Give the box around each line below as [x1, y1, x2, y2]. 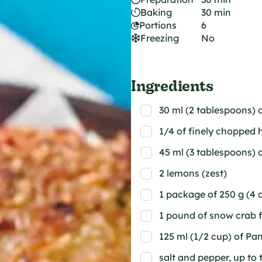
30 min [201, 6, 231, 18]
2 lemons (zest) [159, 167, 227, 179]
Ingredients [131, 75, 213, 95]
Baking [140, 6, 172, 18]
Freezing [140, 32, 179, 44]
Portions [139, 19, 177, 31]
